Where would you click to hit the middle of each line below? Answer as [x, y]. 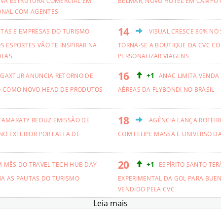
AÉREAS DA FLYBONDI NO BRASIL [167, 89]
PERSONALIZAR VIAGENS [154, 56]
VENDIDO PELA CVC [147, 189]
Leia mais [110, 203]
